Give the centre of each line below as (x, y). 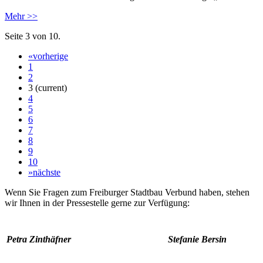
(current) (51, 87)
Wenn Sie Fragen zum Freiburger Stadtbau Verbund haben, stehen (127, 192)
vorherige (50, 56)
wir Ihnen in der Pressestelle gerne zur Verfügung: (97, 203)
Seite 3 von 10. (33, 36)
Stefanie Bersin (201, 239)
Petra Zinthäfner (39, 239)
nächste (47, 172)
